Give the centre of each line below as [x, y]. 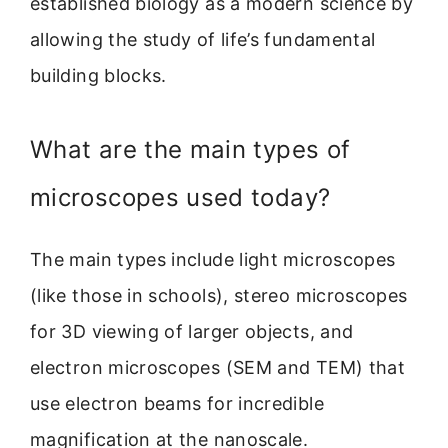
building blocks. [98, 76]
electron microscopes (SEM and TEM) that [218, 368]
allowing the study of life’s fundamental [203, 40]
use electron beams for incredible [177, 404]
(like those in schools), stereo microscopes [219, 296]
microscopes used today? [180, 198]
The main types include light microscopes [213, 260]
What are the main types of [190, 150]
